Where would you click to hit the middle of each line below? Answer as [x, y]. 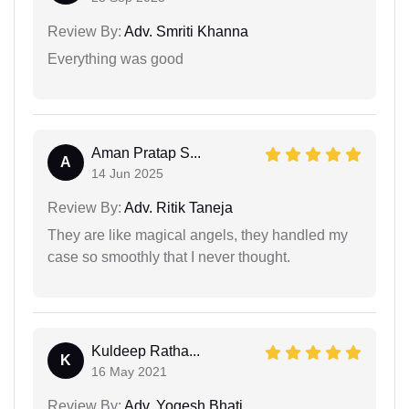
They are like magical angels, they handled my [198, 235]
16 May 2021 [129, 371]
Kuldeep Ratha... [146, 351]
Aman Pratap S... [146, 152]
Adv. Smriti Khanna [185, 31]
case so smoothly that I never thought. [169, 257]
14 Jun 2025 [127, 173]
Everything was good [115, 58]
